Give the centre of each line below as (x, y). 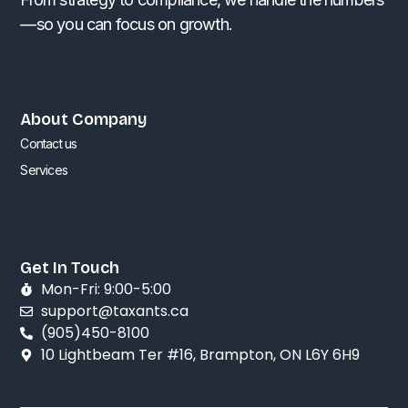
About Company (84, 119)
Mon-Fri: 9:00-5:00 (106, 289)
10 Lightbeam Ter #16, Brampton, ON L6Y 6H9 (200, 354)
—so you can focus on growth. (126, 24)
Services (44, 169)
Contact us (49, 143)
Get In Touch (70, 267)
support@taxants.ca (114, 311)
